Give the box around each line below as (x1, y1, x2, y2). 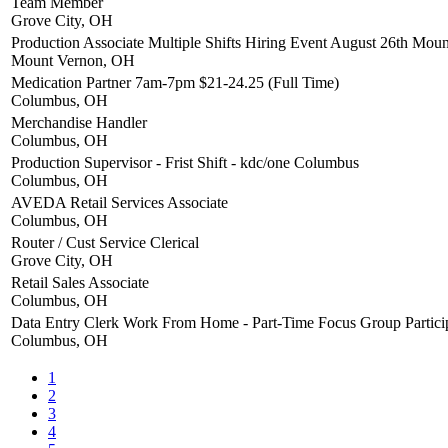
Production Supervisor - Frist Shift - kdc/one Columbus (11, 154, 359, 171)
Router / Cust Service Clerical (11, 234, 199, 251)
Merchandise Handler (11, 114, 147, 131)
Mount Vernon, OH (11, 52, 135, 69)
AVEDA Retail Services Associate (11, 194, 228, 211)
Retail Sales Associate (11, 274, 149, 291)
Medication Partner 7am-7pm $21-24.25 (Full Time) (11, 74, 339, 91)
